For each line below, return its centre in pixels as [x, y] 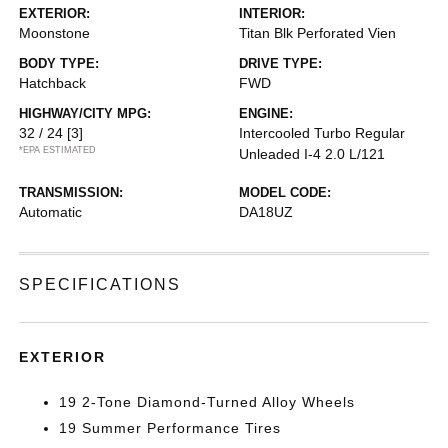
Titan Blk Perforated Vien [317, 33]
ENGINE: [266, 113]
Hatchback [53, 83]
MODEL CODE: [285, 192]
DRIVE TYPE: [280, 63]
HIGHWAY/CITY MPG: [85, 113]
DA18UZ [266, 212]
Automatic [51, 212]
